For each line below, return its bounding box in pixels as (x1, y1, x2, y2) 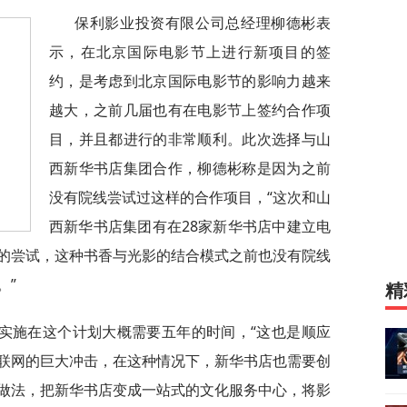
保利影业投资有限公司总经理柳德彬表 (74, 13, 331, 33)
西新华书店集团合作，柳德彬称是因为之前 (49, 158, 331, 178)
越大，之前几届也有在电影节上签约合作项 (49, 100, 331, 120)
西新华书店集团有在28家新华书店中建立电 (49, 216, 331, 236)
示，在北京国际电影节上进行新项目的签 (49, 42, 331, 62)
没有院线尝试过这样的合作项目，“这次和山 (49, 187, 331, 207)
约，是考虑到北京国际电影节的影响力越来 (49, 71, 331, 91)
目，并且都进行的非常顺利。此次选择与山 (49, 129, 331, 149)
